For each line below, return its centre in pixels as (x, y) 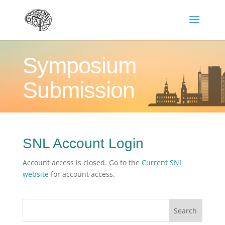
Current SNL (162, 162)
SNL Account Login (83, 143)
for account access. (82, 174)
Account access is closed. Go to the (82, 162)
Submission (78, 90)
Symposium (79, 66)
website (35, 174)
